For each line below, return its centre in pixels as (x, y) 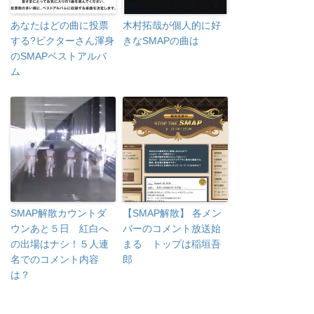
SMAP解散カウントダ (59, 213)
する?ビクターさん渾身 (62, 41)
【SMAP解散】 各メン (172, 213)
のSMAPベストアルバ (59, 56)
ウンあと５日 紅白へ (60, 228)
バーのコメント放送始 (172, 228)
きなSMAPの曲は (161, 41)
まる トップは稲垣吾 (172, 244)
